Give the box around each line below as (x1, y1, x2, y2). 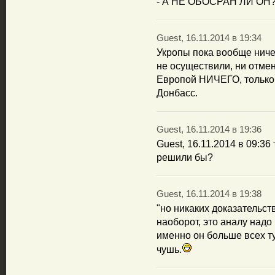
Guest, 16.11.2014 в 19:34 (157, 33, 261, 43)
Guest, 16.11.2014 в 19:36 (157, 125, 261, 134)
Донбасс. (157, 88, 198, 98)
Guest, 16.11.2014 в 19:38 (157, 189, 261, 199)
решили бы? (157, 152, 213, 163)
